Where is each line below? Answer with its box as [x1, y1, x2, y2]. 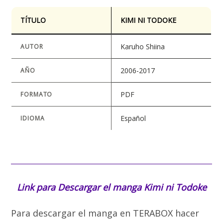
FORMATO [20, 90, 53, 99]
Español [120, 113, 146, 123]
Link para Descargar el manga [16, 181, 144, 193]
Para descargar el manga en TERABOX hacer [11, 207, 200, 219]
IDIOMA [20, 114, 45, 122]
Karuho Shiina [120, 42, 165, 51]
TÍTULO [20, 15, 46, 25]
